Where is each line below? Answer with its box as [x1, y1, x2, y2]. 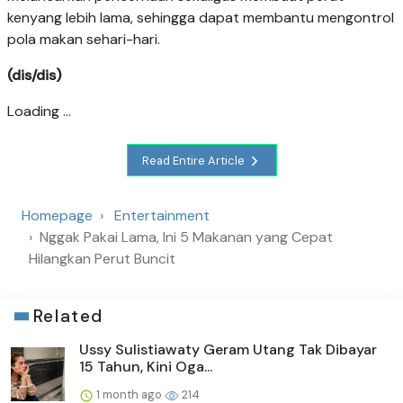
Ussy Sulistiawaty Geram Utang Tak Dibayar [79, 340, 377, 360]
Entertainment [114, 206, 210, 226]
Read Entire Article [141, 152, 247, 168]
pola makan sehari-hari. [7, 30, 160, 49]
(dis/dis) [7, 66, 61, 85]
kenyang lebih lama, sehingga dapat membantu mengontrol [7, 8, 394, 28]
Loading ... [7, 102, 71, 121]
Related [32, 305, 103, 328]
